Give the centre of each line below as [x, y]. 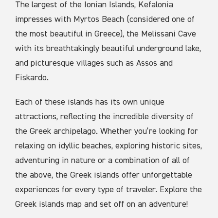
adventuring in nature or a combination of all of [103, 161]
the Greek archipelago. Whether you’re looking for [107, 132]
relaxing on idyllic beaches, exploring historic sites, [109, 146]
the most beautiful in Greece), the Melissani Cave [106, 34]
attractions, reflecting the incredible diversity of [105, 117]
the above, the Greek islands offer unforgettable [104, 175]
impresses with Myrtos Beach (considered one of [105, 20]
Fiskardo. [32, 78]
